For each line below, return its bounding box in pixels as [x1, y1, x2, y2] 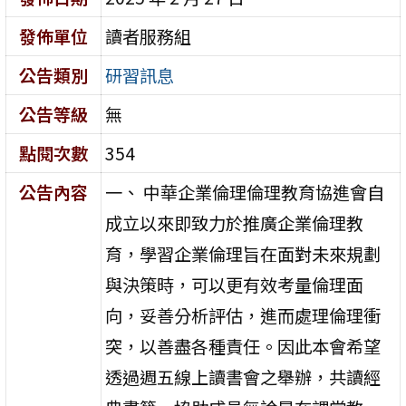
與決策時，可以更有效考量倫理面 [105, 271, 364, 297]
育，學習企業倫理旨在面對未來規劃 [105, 240, 382, 266]
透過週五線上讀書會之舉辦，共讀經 [105, 363, 382, 390]
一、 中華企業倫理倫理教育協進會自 [105, 179, 385, 205]
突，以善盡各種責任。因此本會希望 [105, 333, 382, 359]
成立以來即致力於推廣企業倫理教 [105, 209, 364, 236]
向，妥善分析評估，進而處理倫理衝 [105, 302, 382, 328]
